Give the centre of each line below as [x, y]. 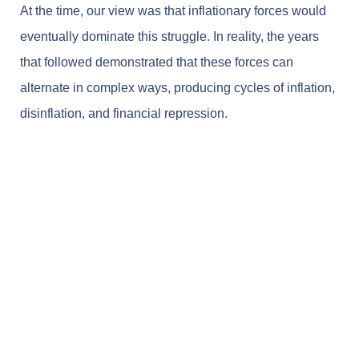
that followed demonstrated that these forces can [157, 63]
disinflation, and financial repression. [124, 114]
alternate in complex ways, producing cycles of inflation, [177, 88]
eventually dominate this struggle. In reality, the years [169, 37]
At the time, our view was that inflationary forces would [173, 11]
